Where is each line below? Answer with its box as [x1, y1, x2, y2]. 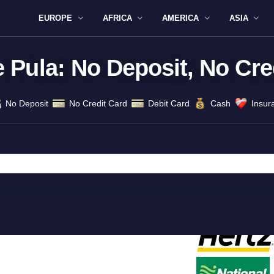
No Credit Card [68, 98, 127, 108]
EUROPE [39, 13, 73, 23]
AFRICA [102, 13, 132, 23]
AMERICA [162, 13, 199, 23]
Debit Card [147, 98, 190, 108]
